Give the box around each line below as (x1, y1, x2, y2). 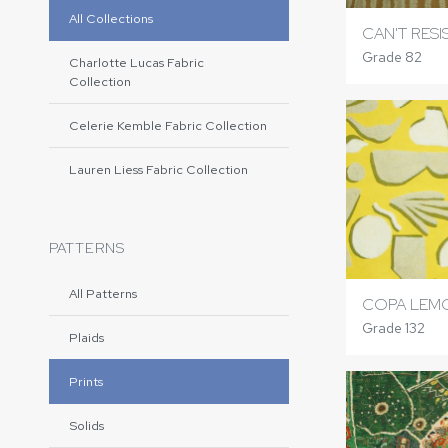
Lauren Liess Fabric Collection (69, 161, 248, 178)
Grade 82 (361, 47, 422, 66)
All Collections (69, 10, 153, 27)
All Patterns (69, 285, 137, 302)
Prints (69, 373, 103, 390)
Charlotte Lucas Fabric (69, 54, 204, 71)
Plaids (69, 329, 104, 346)
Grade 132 (361, 318, 425, 337)
